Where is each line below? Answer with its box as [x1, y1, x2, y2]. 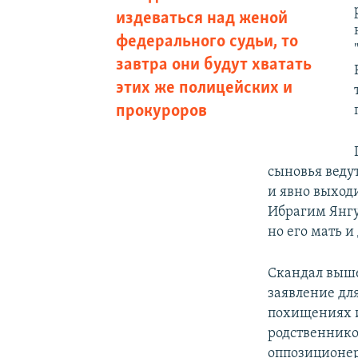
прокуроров [115, 101, 207, 121]
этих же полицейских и [115, 78, 292, 97]
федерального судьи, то [115, 32, 298, 51]
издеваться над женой [115, 9, 288, 28]
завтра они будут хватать [115, 55, 312, 74]
